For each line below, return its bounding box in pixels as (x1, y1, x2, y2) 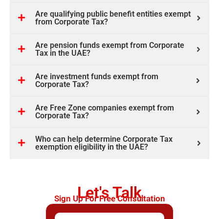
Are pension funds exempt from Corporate (35, 41, 184, 50)
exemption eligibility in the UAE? (35, 142, 148, 152)
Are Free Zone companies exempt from (35, 103, 174, 113)
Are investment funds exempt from (35, 72, 158, 82)
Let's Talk (77, 183, 142, 202)
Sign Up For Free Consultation (54, 194, 165, 204)
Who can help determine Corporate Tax (35, 134, 173, 144)
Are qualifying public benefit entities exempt (35, 9, 191, 19)
